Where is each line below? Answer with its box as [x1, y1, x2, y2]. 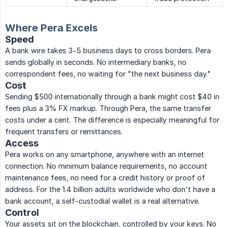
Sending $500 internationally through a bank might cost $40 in [5, 92, 219, 101]
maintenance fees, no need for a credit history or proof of [5, 173, 205, 182]
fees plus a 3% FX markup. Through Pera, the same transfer [5, 104, 211, 113]
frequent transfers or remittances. [5, 127, 123, 136]
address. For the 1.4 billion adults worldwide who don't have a [5, 185, 215, 194]
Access [5, 138, 39, 149]
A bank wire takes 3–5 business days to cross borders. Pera [5, 46, 211, 55]
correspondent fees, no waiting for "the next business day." [5, 69, 211, 79]
